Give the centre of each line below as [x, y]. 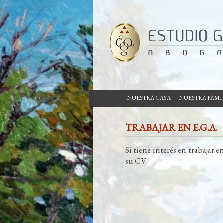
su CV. [136, 161]
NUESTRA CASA [149, 98]
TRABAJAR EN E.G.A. [171, 127]
